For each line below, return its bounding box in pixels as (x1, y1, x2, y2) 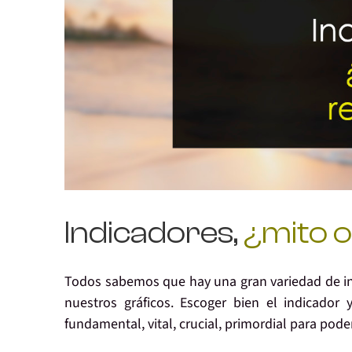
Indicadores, (64, 214, 238, 251)
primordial (225, 314, 287, 335)
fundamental (64, 314, 141, 335)
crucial (179, 314, 218, 335)
